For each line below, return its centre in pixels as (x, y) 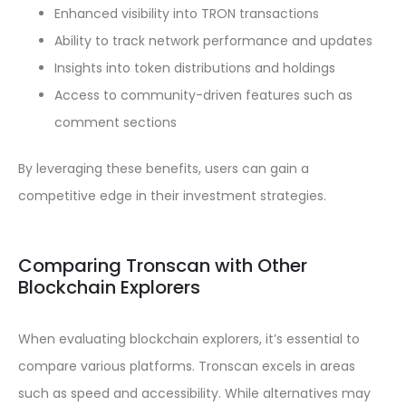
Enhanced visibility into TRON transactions (187, 14)
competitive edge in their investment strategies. (172, 196)
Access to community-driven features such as (203, 95)
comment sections (116, 122)
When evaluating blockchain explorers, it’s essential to (189, 339)
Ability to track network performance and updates (213, 41)
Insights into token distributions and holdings (195, 68)
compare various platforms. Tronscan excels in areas (187, 366)
